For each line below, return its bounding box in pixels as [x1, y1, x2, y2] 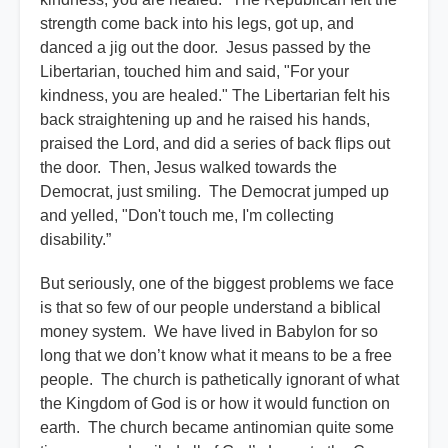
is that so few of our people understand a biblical [40, 299, 381, 317]
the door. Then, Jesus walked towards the [40, 159, 337, 177]
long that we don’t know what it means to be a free [40, 347, 392, 365]
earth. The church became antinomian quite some [40, 419, 394, 437]
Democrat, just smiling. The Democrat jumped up [40, 183, 389, 201]
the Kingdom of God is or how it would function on [40, 395, 390, 413]
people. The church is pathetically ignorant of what [40, 371, 399, 389]
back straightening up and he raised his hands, [40, 111, 370, 129]
